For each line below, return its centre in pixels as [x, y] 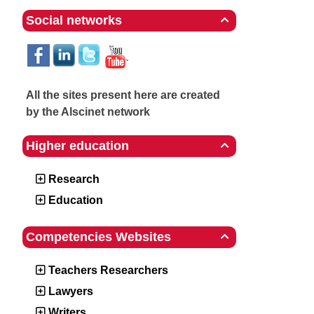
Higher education [77, 146]
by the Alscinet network [88, 112]
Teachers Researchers [108, 270]
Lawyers [71, 291]
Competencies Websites [98, 237]
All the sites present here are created [123, 95]
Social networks [74, 20]
